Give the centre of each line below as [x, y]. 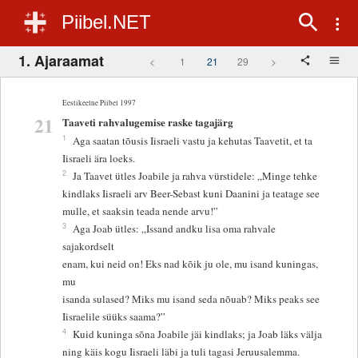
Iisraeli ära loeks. [99, 159]
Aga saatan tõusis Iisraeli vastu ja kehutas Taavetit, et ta [195, 141]
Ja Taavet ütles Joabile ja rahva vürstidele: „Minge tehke [197, 176]
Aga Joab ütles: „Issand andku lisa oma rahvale [175, 229]
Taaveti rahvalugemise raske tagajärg [148, 122]
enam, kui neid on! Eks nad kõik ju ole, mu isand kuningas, [191, 264]
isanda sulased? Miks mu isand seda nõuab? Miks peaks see [193, 299]
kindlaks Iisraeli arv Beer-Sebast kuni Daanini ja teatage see [193, 194]
